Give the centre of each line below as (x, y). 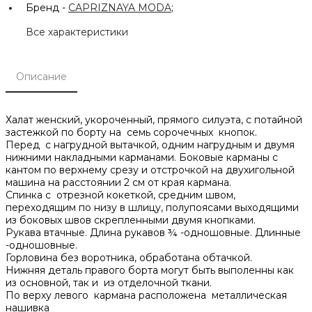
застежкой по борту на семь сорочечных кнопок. (131, 132)
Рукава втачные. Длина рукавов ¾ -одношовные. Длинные (153, 232)
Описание (41, 76)
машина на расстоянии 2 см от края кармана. (118, 182)
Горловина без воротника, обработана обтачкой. (129, 257)
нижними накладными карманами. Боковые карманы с (142, 157)
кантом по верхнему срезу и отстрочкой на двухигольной (150, 170)
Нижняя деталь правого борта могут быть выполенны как (150, 270)
